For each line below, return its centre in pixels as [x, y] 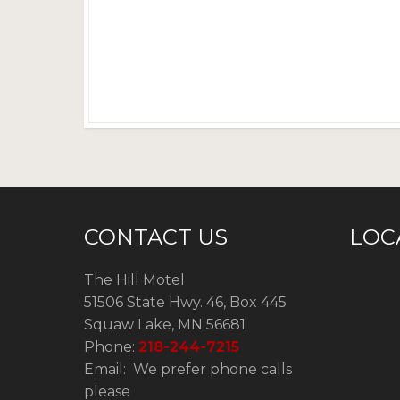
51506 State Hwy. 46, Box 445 [185, 302]
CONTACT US [156, 237]
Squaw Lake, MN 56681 [165, 325]
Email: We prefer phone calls [188, 369]
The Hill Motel [134, 280]
